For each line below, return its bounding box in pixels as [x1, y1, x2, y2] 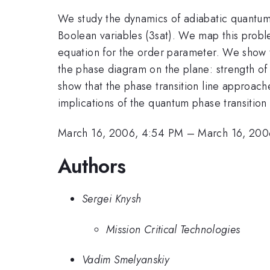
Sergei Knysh [82, 191, 142, 207]
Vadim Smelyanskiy [82, 252, 170, 268]
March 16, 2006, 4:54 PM [58, 125, 184, 142]
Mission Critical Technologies [106, 221, 240, 237]
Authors [58, 151, 126, 180]
